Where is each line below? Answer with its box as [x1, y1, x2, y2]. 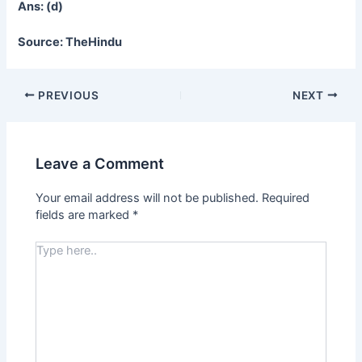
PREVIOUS [35, 88, 99, 102]
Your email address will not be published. [36, 191, 259, 206]
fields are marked [36, 208, 133, 223]
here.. [35, 258, 65, 272]
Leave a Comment [36, 154, 165, 173]
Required [262, 191, 310, 206]
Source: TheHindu [18, 35, 125, 50]
